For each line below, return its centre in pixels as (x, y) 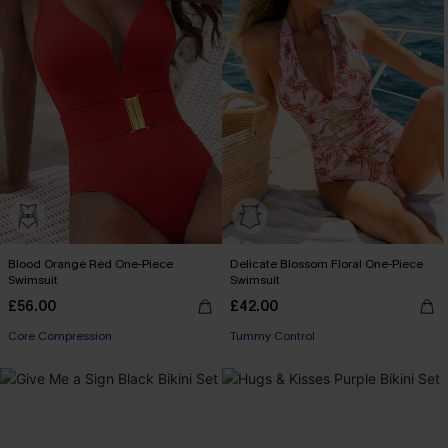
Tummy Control (272, 336)
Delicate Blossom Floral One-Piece (326, 264)
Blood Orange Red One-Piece (90, 264)
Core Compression (60, 336)
